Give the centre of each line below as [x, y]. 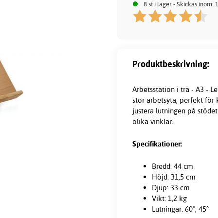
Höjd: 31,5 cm [174, 177]
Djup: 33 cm [171, 187]
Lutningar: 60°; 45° [180, 209]
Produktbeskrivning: [171, 64]
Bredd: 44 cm [173, 166]
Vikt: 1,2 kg [169, 198]
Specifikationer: [157, 144]
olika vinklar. [153, 121]
